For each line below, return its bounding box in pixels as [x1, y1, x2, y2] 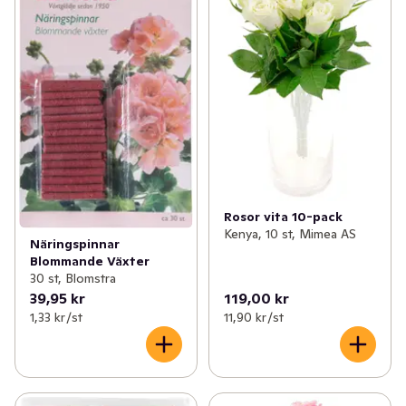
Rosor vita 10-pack [223, 208, 343, 226]
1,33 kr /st [30, 309, 82, 326]
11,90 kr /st [223, 309, 284, 326]
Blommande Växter [30, 253, 150, 270]
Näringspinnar [30, 236, 120, 253]
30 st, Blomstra [30, 270, 116, 287]
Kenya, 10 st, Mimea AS [223, 226, 356, 243]
